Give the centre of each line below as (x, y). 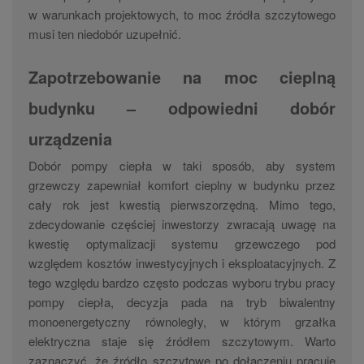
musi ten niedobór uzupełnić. (106, 34)
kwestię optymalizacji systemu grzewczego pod (182, 243)
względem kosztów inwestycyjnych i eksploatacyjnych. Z (182, 263)
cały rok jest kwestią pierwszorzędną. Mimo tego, (182, 204)
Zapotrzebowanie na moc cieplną (182, 77)
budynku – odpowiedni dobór (182, 108)
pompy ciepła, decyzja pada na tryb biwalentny (182, 302)
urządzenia (70, 139)
